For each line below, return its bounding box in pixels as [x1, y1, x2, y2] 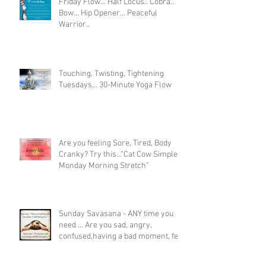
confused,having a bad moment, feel [59, 232, 185, 242]
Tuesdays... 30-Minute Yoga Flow [59, 80, 172, 90]
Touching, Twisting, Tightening [59, 69, 164, 79]
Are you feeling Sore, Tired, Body [59, 138, 172, 148]
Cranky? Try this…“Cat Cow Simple [59, 150, 178, 160]
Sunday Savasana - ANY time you [59, 209, 173, 219]
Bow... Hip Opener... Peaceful [59, 8, 157, 18]
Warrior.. [59, 20, 90, 30]
